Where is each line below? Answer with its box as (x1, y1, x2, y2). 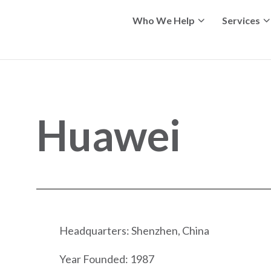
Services (222, 15, 260, 26)
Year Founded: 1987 (56, 252, 154, 266)
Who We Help (132, 15, 195, 26)
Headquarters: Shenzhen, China (56, 223, 209, 237)
